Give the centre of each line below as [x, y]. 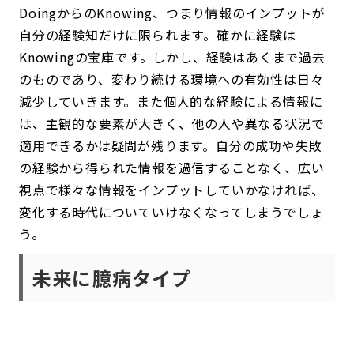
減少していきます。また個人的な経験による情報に [171, 101]
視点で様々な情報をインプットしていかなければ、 [172, 190]
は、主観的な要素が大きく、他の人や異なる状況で [172, 123]
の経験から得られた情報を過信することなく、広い [172, 168]
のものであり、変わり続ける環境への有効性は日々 [171, 79]
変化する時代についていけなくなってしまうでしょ [171, 212]
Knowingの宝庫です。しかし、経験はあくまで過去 [172, 57]
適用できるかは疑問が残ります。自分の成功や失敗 [171, 145]
